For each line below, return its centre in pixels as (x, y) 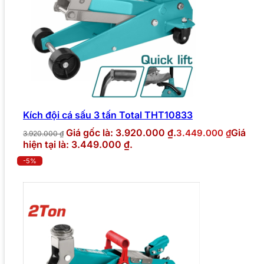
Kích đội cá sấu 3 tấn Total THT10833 (108, 115)
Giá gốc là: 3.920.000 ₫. (121, 132)
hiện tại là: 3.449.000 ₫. (78, 144)
